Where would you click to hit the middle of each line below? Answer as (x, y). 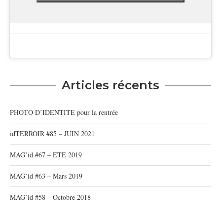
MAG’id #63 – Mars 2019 (46, 176)
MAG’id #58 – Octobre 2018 (50, 197)
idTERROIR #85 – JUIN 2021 (52, 134)
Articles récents (110, 85)
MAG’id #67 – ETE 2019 (46, 155)
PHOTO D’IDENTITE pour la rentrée (64, 112)
